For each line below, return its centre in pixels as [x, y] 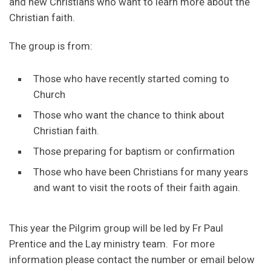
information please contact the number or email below [132, 259]
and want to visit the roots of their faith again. [137, 187]
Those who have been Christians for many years [141, 171]
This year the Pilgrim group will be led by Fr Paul [116, 228]
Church [49, 94]
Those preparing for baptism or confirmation [134, 151]
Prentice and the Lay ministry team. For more [112, 243]
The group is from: [51, 46]
